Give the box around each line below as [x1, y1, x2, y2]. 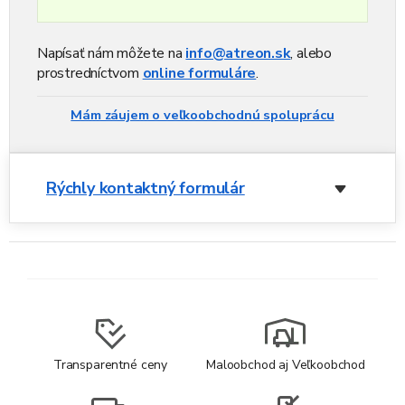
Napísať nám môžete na [37, 42, 186, 63]
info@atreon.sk [185, 42, 291, 63]
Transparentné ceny [52, 355, 168, 373]
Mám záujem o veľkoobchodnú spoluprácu [71, 105, 334, 124]
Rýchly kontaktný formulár [46, 176, 245, 199]
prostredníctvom [37, 62, 143, 83]
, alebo [290, 42, 332, 63]
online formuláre [142, 62, 257, 83]
